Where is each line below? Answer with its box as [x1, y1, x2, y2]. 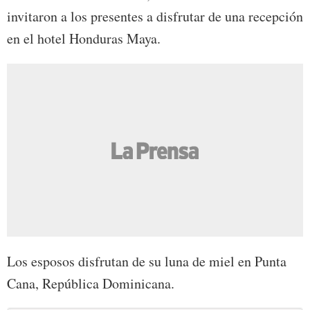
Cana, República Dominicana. [7, 274, 174, 293]
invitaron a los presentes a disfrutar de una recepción [7, 7, 303, 26]
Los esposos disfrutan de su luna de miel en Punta [7, 252, 286, 271]
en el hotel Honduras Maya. [7, 29, 161, 48]
